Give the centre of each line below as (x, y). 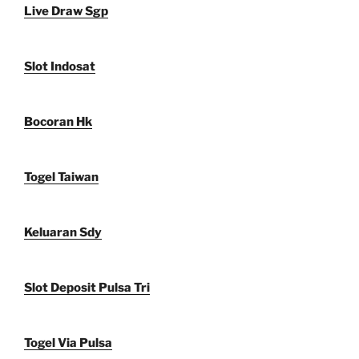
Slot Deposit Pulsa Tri (87, 288)
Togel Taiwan (61, 177)
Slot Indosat (60, 67)
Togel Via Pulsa (68, 343)
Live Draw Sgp (66, 12)
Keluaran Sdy (63, 233)
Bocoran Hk (58, 122)
